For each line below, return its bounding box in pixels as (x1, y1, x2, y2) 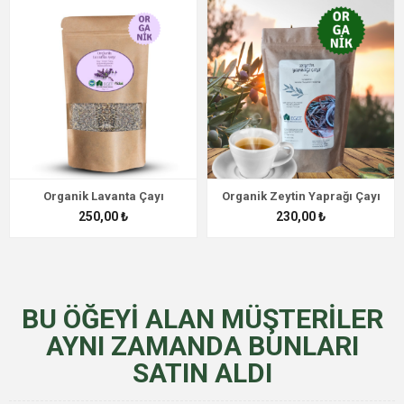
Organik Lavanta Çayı (42, 189, 164, 204)
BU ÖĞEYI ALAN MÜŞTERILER (21, 303, 383, 335)
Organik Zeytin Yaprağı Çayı (221, 189, 381, 204)
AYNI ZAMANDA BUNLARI (45, 330, 359, 363)
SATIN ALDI (132, 357, 272, 390)
